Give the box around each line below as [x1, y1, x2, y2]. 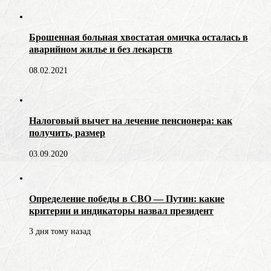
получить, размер [29, 127, 105, 139]
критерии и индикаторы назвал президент [29, 204, 214, 217]
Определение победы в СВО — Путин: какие [29, 192, 224, 204]
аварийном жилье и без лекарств [29, 44, 172, 56]
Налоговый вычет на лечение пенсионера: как [29, 115, 232, 127]
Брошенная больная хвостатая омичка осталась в [29, 31, 248, 44]
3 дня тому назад [29, 227, 91, 237]
